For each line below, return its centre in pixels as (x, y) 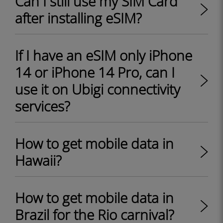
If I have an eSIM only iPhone (104, 55)
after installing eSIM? (78, 18)
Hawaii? (38, 160)
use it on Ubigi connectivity (98, 89)
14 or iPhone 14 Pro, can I (95, 72)
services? (43, 106)
